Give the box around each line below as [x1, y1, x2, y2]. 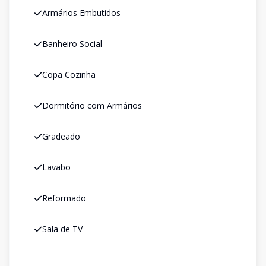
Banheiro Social [42, 38, 102, 49]
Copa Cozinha [42, 69, 96, 80]
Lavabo [42, 161, 71, 173]
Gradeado [42, 131, 80, 142]
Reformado [42, 192, 86, 204]
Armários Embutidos [42, 7, 121, 18]
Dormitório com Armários [42, 100, 142, 111]
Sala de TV [42, 223, 83, 235]
